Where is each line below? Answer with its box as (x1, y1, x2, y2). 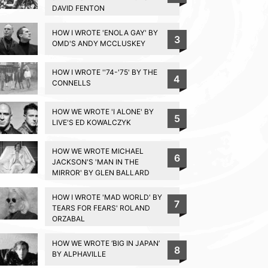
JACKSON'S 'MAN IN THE (51, 157, 139, 166)
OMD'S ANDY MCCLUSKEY (51, 38, 145, 48)
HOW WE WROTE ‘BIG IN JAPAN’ (51, 238, 160, 248)
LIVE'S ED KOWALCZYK (51, 117, 131, 127)
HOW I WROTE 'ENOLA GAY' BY (51, 28, 158, 37)
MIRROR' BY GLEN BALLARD (51, 167, 150, 177)
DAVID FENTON (51, 3, 105, 13)
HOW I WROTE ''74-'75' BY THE (51, 67, 157, 77)
